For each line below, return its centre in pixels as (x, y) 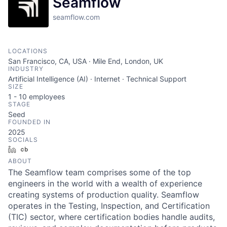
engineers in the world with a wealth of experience (105, 184)
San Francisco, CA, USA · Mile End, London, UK (86, 61)
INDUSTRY (26, 69)
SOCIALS (23, 140)
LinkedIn (34, 149)
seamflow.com (76, 17)
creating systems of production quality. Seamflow (104, 195)
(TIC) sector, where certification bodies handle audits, (111, 217)
